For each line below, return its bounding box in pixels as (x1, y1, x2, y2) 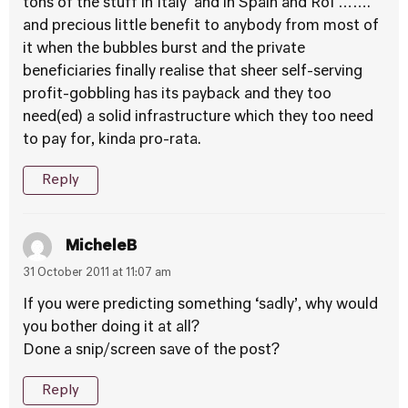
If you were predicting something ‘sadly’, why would (23, 298, 378, 312)
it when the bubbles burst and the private (23, 42, 305, 56)
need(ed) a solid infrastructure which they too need (23, 110, 373, 125)
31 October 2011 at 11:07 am (23, 268, 171, 279)
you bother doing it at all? (23, 321, 199, 335)
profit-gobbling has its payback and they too (23, 87, 331, 102)
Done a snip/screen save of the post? (23, 343, 280, 358)
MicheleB (66, 239, 137, 254)
